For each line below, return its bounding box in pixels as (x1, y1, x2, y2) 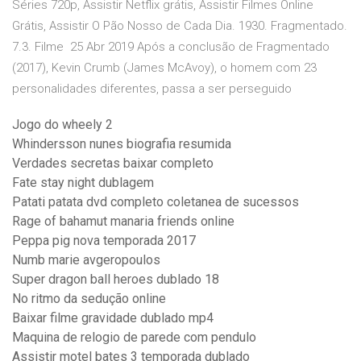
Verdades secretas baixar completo (12, 156, 214, 172)
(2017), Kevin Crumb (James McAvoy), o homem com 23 (12, 60, 317, 76)
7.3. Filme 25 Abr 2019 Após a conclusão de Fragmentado (12, 39, 330, 55)
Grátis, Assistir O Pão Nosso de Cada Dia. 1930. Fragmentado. (12, 19, 347, 34)
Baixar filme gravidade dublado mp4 (12, 310, 214, 326)
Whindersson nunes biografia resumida (12, 136, 231, 152)
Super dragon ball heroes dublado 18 (12, 272, 219, 288)
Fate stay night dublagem (12, 175, 154, 191)
